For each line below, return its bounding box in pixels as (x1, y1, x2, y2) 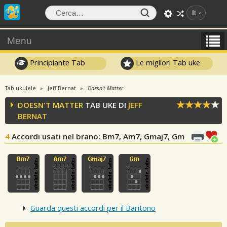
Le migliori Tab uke (134, 57, 201, 67)
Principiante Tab (27, 57, 85, 67)
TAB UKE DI (83, 100, 128, 110)
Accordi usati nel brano (12, 131, 98, 141)
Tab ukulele (5, 85, 36, 92)
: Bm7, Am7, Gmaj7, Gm (98, 131, 184, 141)
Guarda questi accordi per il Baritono (30, 203, 156, 213)
